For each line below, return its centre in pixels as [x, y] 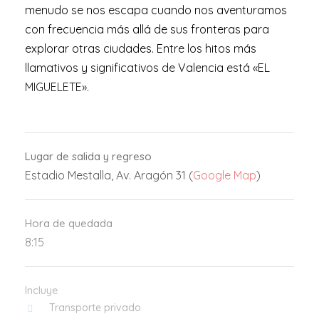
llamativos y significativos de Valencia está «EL [147, 68]
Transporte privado [95, 308]
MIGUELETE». [57, 87]
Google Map [225, 176]
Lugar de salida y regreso [88, 157]
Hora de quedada [69, 224]
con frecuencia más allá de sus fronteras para [147, 30]
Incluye [42, 291]
